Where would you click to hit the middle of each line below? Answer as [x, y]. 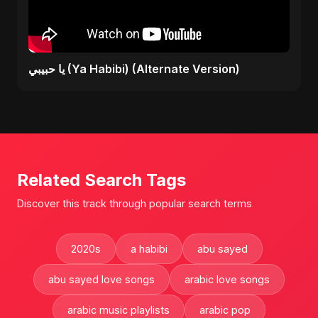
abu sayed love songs [102, 279]
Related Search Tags [102, 180]
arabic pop [225, 310]
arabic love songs [227, 279]
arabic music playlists [119, 310]
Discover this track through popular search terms [135, 203]
